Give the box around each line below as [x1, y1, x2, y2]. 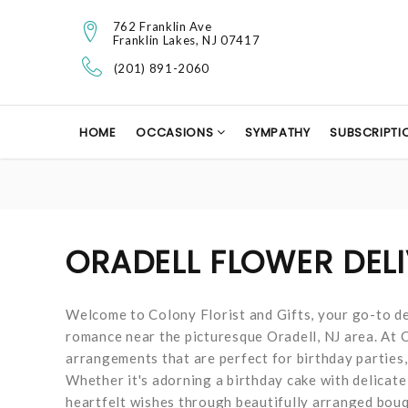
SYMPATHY [245, 124, 311, 141]
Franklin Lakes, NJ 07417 [112, 32, 260, 47]
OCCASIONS [136, 124, 217, 141]
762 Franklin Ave [112, 18, 212, 34]
